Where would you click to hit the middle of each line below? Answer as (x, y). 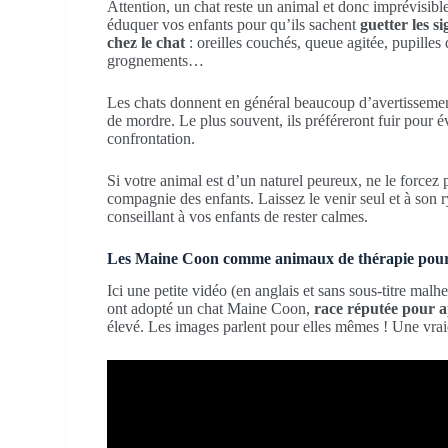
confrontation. (151, 138)
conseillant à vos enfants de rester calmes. (238, 216)
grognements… (156, 60)
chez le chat (146, 42)
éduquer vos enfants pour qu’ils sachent (234, 24)
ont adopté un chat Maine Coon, (211, 309)
